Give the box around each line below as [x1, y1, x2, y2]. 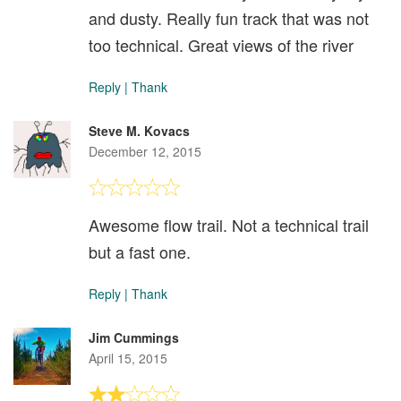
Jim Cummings [89, 328, 179, 347]
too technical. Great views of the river [89, 33, 354, 57]
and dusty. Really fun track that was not [89, 6, 369, 30]
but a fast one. [89, 240, 191, 264]
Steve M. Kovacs [89, 122, 190, 141]
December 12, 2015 [89, 142, 201, 161]
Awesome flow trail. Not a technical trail [89, 213, 369, 237]
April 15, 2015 [89, 349, 167, 368]
